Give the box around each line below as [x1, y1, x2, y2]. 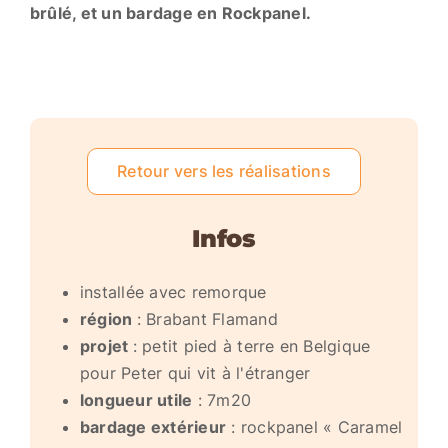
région [79, 309, 137, 329]
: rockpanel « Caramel [226, 417, 403, 437]
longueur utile [79, 390, 193, 410]
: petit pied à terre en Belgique [132, 336, 371, 356]
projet [79, 336, 133, 356]
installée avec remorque [79, 282, 267, 302]
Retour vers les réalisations [117, 161, 331, 181]
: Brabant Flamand [136, 309, 278, 329]
